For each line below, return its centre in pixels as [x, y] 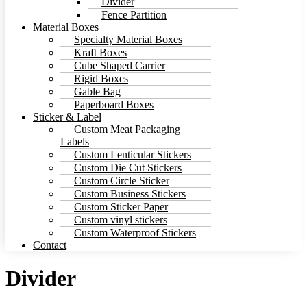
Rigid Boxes [101, 78]
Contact [50, 245]
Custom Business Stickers [130, 193]
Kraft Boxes [100, 52]
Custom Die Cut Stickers [128, 167]
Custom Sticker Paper [121, 206]
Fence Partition [134, 14]
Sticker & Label [67, 116]
